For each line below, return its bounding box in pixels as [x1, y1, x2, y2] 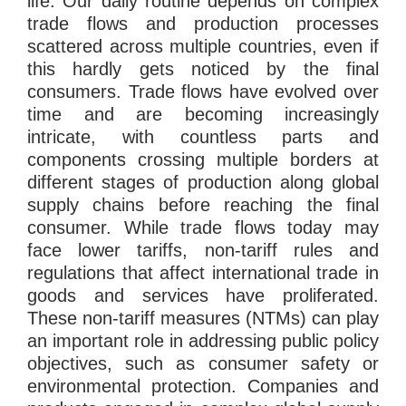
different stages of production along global [27, 172, 379, 193]
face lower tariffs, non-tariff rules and [27, 240, 379, 261]
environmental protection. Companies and [27, 376, 379, 397]
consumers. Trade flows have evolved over [27, 82, 379, 102]
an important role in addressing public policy [27, 331, 379, 352]
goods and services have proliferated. [27, 285, 379, 306]
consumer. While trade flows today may [27, 217, 379, 238]
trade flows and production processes [27, 14, 379, 34]
